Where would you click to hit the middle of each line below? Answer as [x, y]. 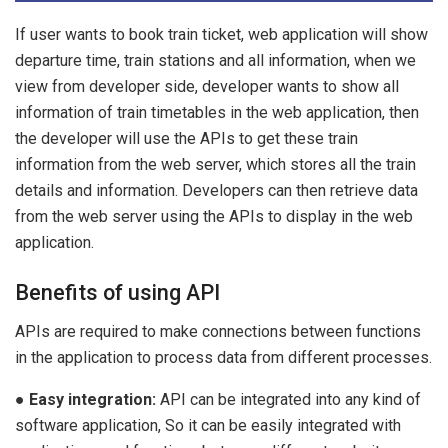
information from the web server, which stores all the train [215, 165]
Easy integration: [92, 399]
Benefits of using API [117, 292]
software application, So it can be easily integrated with [208, 425]
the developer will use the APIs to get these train [186, 139]
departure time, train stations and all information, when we [215, 61]
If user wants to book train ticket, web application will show [221, 35]
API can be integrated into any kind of [288, 399]
